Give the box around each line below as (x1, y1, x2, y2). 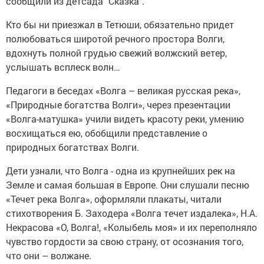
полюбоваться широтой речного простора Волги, (6, 32, 225, 45)
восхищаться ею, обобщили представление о (6, 126, 207, 139)
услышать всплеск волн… (6, 60, 120, 73)
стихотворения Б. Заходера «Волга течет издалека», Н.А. (6, 206, 258, 219)
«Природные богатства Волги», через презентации (6, 98, 230, 111)
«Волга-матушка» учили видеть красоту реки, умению (6, 112, 244, 125)
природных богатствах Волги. (6, 140, 139, 153)
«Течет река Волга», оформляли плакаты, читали (6, 192, 222, 205)
